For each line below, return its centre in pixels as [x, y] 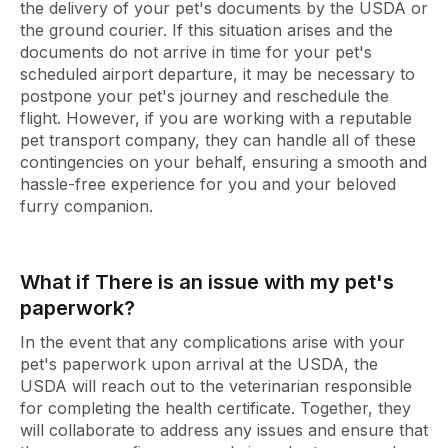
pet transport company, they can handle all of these [218, 139]
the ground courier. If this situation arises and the [206, 29]
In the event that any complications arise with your [212, 341]
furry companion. [86, 205]
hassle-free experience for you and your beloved [208, 183]
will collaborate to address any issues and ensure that [224, 429]
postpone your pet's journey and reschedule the [204, 95]
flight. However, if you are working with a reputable [216, 117]
